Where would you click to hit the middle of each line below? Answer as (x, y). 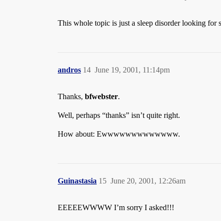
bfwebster (101, 96)
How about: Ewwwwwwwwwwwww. (119, 134)
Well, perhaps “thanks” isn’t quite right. (119, 115)
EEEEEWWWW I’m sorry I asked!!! (116, 207)
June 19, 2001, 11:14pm (132, 70)
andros (69, 70)
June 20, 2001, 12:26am (148, 181)
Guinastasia (77, 181)
